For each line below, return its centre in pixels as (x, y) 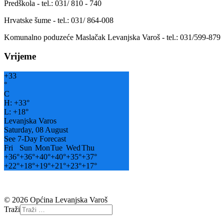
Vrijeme (20, 56)
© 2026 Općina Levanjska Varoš (56, 200)
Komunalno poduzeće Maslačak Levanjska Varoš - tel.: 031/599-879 (112, 37)
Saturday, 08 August (36, 130)
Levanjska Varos (30, 121)
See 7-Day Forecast (35, 139)
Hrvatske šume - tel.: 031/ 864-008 (59, 20)
